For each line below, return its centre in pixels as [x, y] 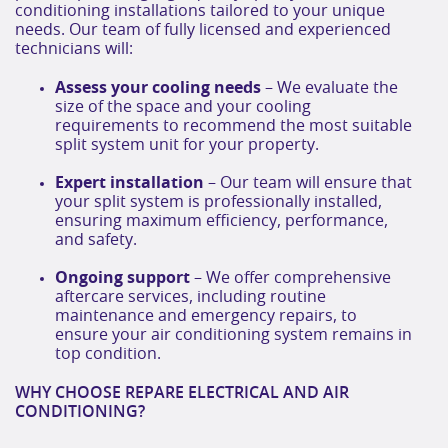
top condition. [108, 353]
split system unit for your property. [187, 144]
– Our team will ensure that [308, 182]
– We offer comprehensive [290, 277]
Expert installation [129, 182]
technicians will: [74, 48]
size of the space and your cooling [183, 106]
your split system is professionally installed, [218, 201]
